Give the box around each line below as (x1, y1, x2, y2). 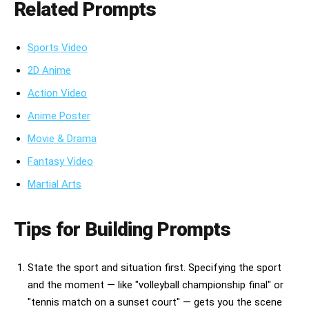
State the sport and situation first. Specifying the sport (28, 261, 281, 275)
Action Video (28, 87, 87, 100)
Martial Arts (28, 178, 81, 191)
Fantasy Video (28, 155, 93, 168)
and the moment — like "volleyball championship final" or (28, 279, 283, 292)
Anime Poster (28, 110, 90, 123)
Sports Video (28, 41, 88, 54)
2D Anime (28, 64, 71, 77)
